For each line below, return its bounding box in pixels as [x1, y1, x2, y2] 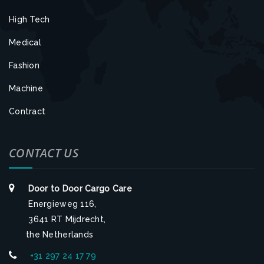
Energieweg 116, [26, 199, 97, 209]
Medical [9, 37, 41, 47]
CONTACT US [9, 144, 78, 161]
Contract [9, 106, 46, 116]
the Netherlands [26, 229, 94, 239]
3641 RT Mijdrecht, [26, 214, 106, 224]
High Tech [9, 14, 50, 24]
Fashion [9, 60, 39, 70]
